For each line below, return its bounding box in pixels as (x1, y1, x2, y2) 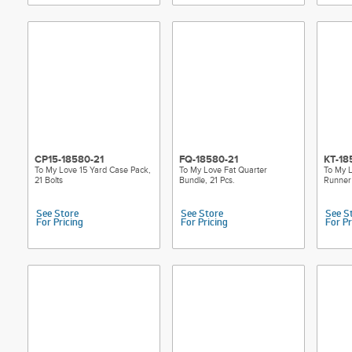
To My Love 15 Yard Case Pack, (35, 165, 151, 175)
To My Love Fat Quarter (179, 165, 267, 175)
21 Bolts (35, 175, 63, 185)
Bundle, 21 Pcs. (179, 175, 235, 185)
